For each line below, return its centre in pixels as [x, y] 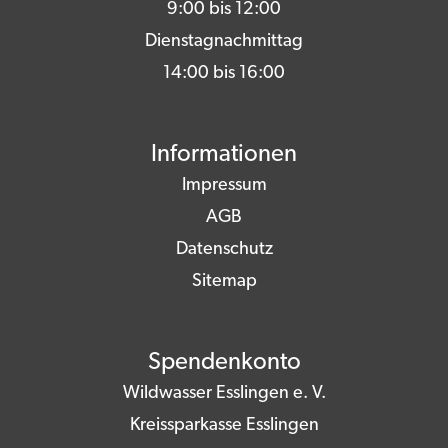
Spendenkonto [224, 363]
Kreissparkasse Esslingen [224, 426]
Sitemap [224, 282]
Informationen [224, 155]
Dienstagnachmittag [224, 42]
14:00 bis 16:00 [224, 74]
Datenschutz [224, 250]
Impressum [224, 186]
